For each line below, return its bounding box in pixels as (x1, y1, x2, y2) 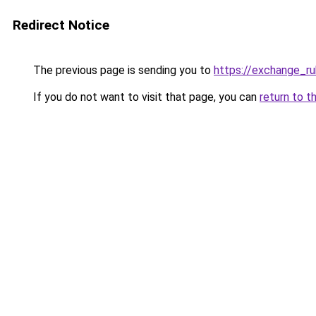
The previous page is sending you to (30, 63, 214, 77)
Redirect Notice (13, 17, 109, 33)
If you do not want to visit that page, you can (30, 90, 260, 104)
